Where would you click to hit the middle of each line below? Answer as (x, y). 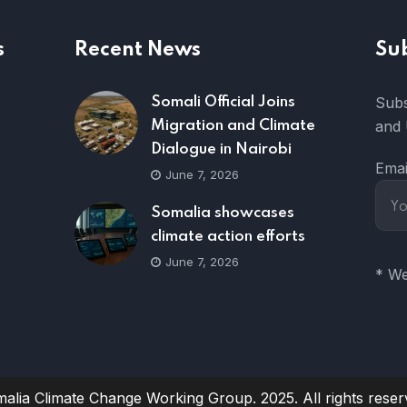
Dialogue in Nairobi (221, 149)
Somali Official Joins (223, 102)
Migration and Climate (233, 126)
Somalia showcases (222, 213)
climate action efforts (228, 237)
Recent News (137, 50)
